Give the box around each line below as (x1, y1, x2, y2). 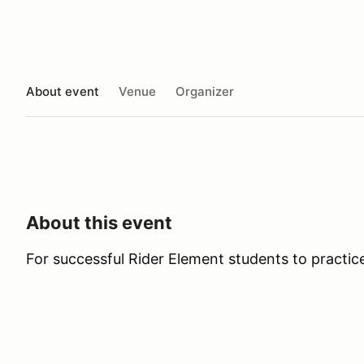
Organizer (175, 83, 234, 99)
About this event (26, 212, 172, 233)
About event (26, 83, 99, 99)
